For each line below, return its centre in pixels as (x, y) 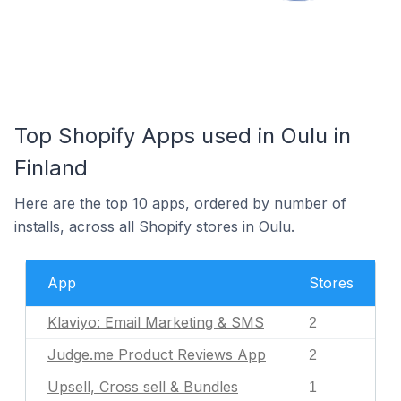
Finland (51, 168)
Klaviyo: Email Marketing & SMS (156, 322)
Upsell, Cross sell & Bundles (143, 387)
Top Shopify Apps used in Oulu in (183, 136)
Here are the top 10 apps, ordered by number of (180, 203)
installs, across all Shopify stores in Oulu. (154, 226)
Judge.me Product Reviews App (157, 354)
